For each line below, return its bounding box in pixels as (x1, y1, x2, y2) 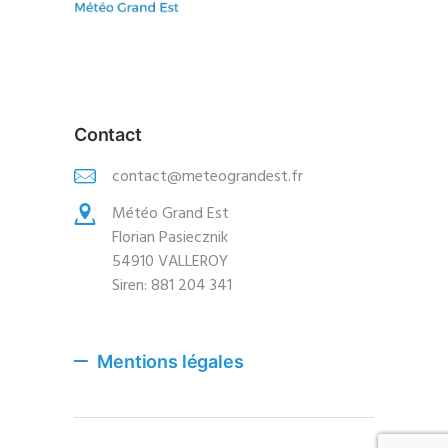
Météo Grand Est (112, 200, 233, 227)
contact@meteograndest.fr (112, 163, 303, 190)
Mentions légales (97, 350, 244, 372)
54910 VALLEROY (112, 248, 228, 275)
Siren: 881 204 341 (112, 272, 232, 299)
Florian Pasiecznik (112, 224, 228, 251)
